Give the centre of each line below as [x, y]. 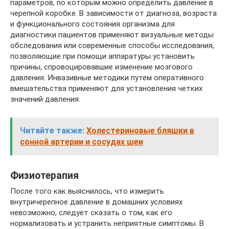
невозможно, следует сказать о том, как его [91, 212]
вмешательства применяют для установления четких [106, 88]
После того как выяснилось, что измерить [87, 191]
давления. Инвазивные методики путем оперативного [107, 77]
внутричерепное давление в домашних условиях [96, 202]
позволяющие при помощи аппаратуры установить [102, 56]
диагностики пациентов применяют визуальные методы [112, 35]
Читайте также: [52, 130]
